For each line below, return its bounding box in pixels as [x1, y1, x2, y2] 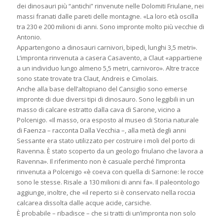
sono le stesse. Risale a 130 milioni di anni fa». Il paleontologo [16, 177, 200, 186]
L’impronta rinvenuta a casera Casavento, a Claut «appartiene [16, 53, 202, 62]
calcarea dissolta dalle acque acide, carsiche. [16, 198, 151, 207]
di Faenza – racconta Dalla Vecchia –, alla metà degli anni [16, 125, 186, 135]
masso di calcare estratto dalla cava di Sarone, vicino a [16, 105, 181, 114]
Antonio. [16, 32, 41, 41]
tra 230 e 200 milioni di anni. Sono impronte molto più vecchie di [16, 22, 204, 31]
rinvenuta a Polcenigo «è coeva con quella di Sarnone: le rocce [16, 167, 204, 176]
